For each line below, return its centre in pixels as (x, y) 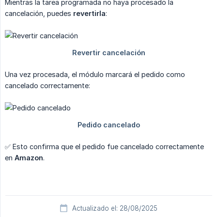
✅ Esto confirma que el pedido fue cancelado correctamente (104, 146)
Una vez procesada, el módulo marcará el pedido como (95, 74)
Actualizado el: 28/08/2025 (115, 208)
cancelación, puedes (39, 13)
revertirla (89, 13)
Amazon (29, 157)
